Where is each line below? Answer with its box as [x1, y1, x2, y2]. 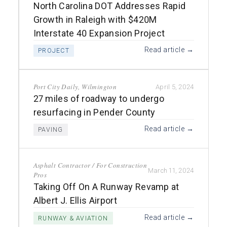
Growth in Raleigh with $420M [33, 14, 157, 25]
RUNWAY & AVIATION [38, 214, 108, 222]
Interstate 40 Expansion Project [33, 27, 165, 39]
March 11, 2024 [147, 166, 194, 174]
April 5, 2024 [156, 83, 194, 91]
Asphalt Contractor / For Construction [33, 161, 147, 170]
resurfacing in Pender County [33, 106, 156, 118]
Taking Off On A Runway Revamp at [33, 181, 179, 193]
